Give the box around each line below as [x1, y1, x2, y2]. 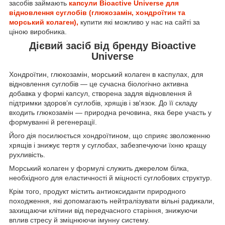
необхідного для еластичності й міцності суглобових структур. [9, 174, 212, 182]
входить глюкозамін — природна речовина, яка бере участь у [9, 108, 211, 117]
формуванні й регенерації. [9, 118, 97, 127]
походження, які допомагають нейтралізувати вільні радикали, [9, 197, 214, 205]
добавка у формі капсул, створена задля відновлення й [9, 89, 192, 98]
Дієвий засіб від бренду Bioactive [29, 40, 196, 52]
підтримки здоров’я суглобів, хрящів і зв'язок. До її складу [9, 99, 197, 107]
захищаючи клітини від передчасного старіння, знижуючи [9, 206, 197, 215]
